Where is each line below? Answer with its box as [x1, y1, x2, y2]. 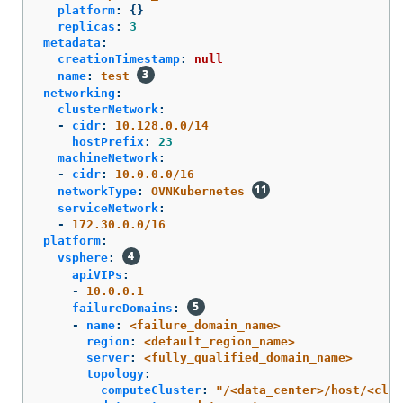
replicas [58, 20, 115, 34]
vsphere [58, 251, 108, 265]
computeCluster [101, 383, 201, 398]
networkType [58, 184, 137, 199]
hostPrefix [72, 135, 144, 149]
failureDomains [72, 301, 173, 316]
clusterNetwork [58, 103, 158, 117]
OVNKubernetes [151, 184, 245, 199]
